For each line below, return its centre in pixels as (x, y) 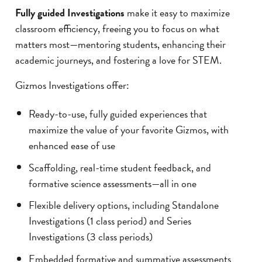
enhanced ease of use (72, 145)
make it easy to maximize (177, 12)
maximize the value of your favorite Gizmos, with (128, 129)
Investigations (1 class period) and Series (110, 220)
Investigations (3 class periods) (90, 236)
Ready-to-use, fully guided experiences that (118, 113)
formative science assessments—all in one (112, 183)
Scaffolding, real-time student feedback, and (120, 167)
